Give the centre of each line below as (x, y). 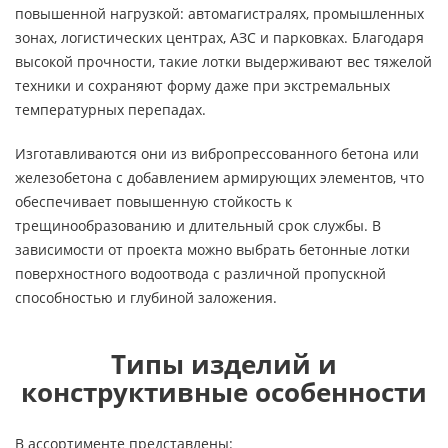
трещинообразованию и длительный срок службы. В (198, 225)
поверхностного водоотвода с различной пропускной (200, 273)
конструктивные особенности (224, 392)
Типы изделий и (224, 364)
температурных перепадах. (110, 109)
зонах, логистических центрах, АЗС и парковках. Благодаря (219, 37)
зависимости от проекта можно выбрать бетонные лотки (212, 249)
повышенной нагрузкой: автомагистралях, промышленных (219, 13)
